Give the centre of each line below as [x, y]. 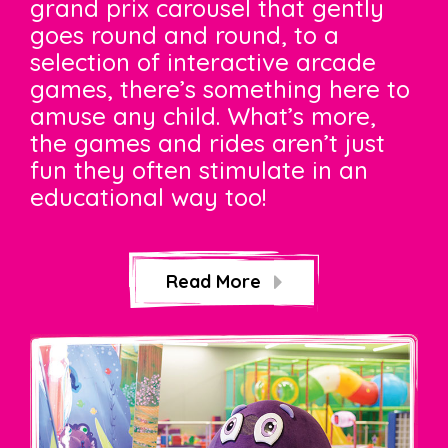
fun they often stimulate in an [199, 169]
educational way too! [148, 196]
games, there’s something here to [220, 88]
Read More [215, 281]
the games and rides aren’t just [207, 142]
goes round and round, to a [184, 34]
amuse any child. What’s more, [203, 115]
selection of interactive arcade [203, 61]
